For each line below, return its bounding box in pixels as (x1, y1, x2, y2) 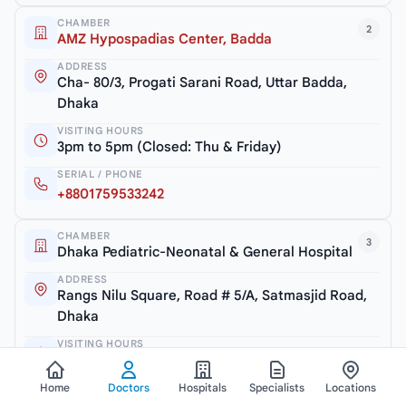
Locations (325, 381, 377, 394)
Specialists (249, 381, 305, 394)
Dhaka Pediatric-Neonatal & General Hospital (57, 243, 353, 260)
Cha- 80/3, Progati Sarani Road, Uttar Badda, (57, 73, 347, 91)
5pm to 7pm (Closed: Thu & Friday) (57, 351, 282, 368)
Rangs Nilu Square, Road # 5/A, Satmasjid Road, (57, 286, 367, 304)
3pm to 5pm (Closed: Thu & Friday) (57, 138, 282, 155)
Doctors (108, 381, 150, 394)
